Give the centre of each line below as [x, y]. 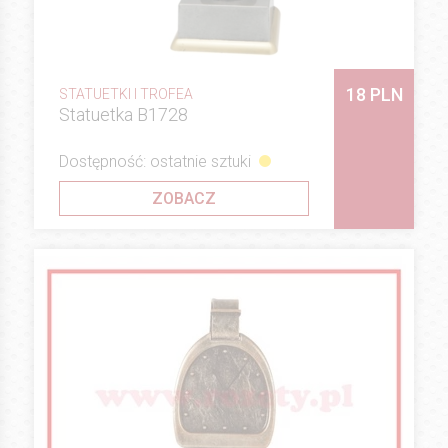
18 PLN [374, 95]
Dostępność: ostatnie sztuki [155, 161]
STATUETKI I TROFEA [126, 94]
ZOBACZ [184, 198]
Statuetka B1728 [123, 115]
